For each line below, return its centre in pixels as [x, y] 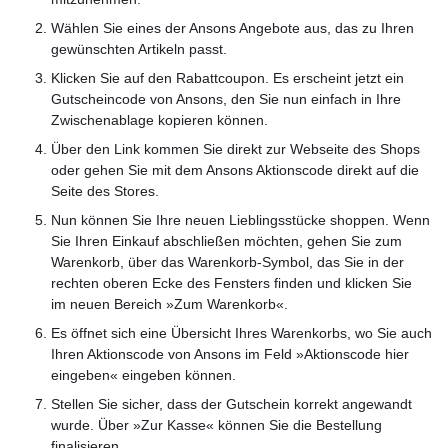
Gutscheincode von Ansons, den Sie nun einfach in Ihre [226, 99]
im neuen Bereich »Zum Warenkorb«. [169, 304]
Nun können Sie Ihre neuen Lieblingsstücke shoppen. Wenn [240, 220]
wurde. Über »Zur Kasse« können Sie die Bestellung [216, 425]
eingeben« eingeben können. [143, 375]
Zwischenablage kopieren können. [159, 120]
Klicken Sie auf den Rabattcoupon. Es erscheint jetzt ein [227, 78]
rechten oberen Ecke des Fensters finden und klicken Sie [231, 283]
